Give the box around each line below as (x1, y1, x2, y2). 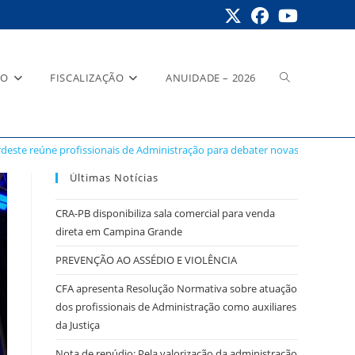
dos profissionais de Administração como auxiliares (55, 300, 296, 314)
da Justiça (55, 318, 100, 332)
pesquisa (280, 149, 328, 164)
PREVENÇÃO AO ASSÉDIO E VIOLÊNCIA (55, 253, 237, 267)
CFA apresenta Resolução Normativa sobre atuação (55, 281, 297, 296)
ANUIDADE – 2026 (166, 71, 256, 85)
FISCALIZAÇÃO (50, 71, 124, 85)
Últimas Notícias (70, 170, 158, 185)
